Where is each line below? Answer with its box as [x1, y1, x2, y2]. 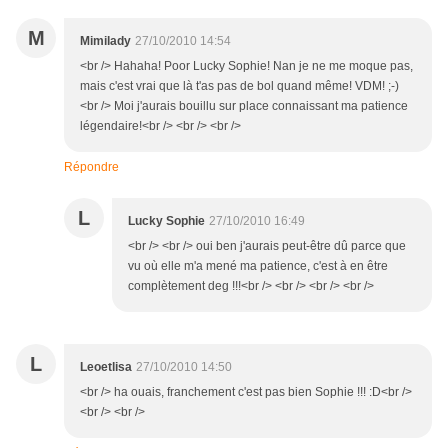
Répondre [64, 160, 119, 175]
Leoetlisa [80, 360, 132, 375]
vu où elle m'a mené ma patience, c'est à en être [128, 259, 388, 274]
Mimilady [80, 34, 131, 49]
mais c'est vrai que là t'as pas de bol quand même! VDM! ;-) [80, 79, 399, 94]
